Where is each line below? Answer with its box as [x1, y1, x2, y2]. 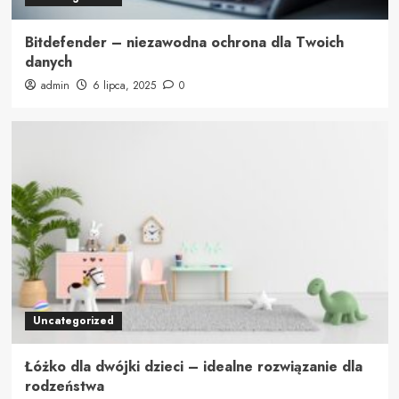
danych [24, 51, 72, 72]
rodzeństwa [24, 375, 104, 396]
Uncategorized [32, 312, 114, 329]
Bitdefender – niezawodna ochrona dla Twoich [24, 31, 344, 53]
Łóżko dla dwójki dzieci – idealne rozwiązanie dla [24, 355, 362, 377]
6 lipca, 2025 [92, 77, 156, 94]
